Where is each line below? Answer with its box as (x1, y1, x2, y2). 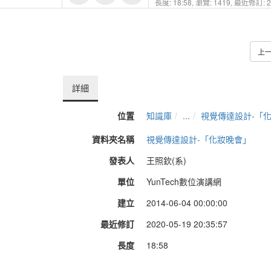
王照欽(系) (146, 154, 186, 166)
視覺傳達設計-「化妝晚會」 (146, 133, 251, 145)
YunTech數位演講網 (146, 175, 221, 188)
